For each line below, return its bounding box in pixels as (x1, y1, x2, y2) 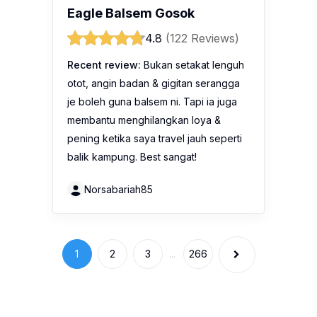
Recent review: (67, 59, 141, 71)
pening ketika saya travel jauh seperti (67, 132, 242, 145)
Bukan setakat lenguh (141, 59, 244, 71)
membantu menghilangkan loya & (67, 114, 221, 127)
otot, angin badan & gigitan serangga (67, 77, 240, 90)
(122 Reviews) (166, 31, 239, 46)
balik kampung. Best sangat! (67, 151, 197, 163)
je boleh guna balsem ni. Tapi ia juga (67, 96, 237, 108)
